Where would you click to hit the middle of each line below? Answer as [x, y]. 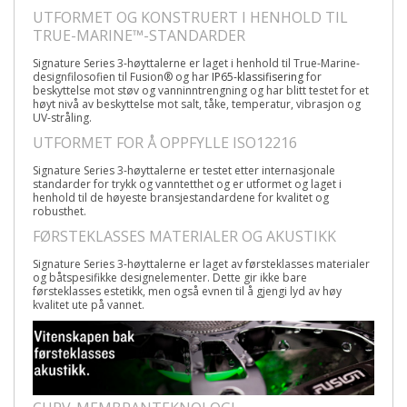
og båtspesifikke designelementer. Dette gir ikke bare [170, 277]
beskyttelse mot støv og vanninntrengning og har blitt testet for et [201, 90]
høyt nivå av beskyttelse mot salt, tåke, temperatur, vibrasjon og [197, 104]
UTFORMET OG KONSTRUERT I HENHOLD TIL [190, 17]
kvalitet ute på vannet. [89, 304]
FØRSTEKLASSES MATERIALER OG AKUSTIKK [184, 236]
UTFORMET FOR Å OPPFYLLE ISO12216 [165, 142]
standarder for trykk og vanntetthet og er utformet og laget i [187, 184]
